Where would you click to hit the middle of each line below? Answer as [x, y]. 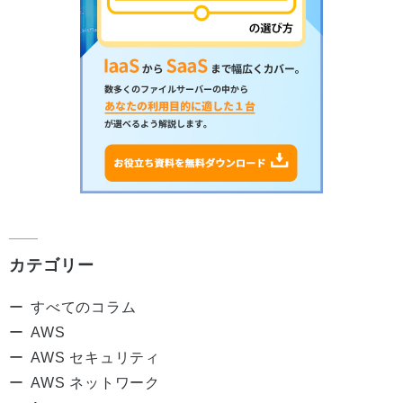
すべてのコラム [84, 307]
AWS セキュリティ [95, 357]
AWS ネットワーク [95, 382]
